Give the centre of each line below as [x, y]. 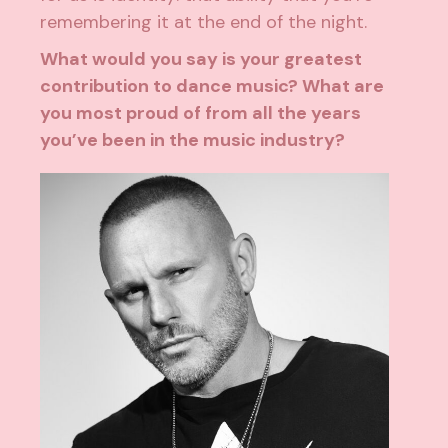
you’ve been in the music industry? [193, 140]
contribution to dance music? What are [212, 86]
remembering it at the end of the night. [204, 22]
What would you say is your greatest [201, 59]
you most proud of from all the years [201, 113]
